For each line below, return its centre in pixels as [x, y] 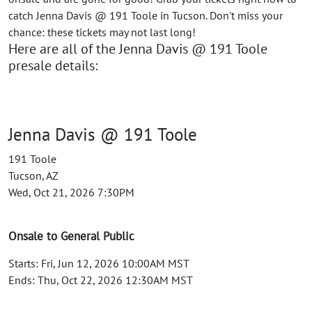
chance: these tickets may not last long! [102, 32]
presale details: [53, 65]
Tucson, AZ [33, 175]
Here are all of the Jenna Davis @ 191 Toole [138, 48]
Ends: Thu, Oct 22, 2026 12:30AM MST [101, 280]
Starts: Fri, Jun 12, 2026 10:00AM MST [99, 263]
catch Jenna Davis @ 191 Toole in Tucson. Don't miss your [146, 15]
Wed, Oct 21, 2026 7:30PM [71, 192]
